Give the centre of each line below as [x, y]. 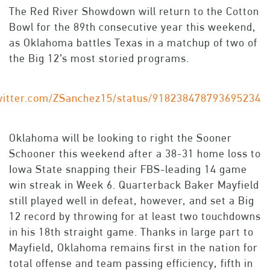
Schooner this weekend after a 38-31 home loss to [135, 154]
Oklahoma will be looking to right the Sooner [121, 138]
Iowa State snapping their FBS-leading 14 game [128, 169]
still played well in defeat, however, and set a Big [132, 201]
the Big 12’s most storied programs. [99, 58]
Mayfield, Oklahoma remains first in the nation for [133, 248]
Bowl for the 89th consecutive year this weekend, [133, 27]
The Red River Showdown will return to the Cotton [134, 11]
